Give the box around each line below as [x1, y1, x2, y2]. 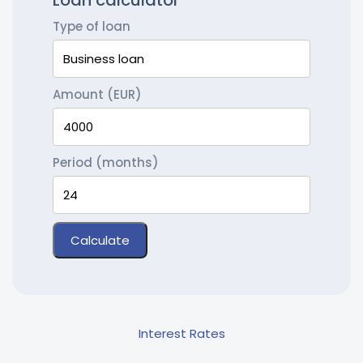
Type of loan [53, 18, 130, 35]
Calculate [70, 232, 130, 249]
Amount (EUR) [53, 86, 142, 103]
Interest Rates [138, 325, 225, 342]
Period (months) [53, 154, 159, 171]
